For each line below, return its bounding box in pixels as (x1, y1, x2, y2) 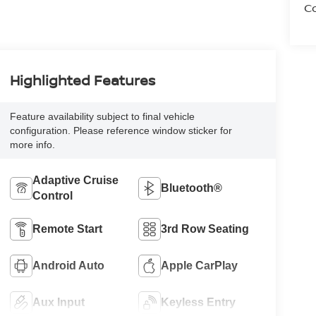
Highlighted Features (9, 71, 155, 90)
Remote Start (32, 223, 102, 236)
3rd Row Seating (161, 223, 250, 236)
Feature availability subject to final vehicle (9, 111, 195, 123)
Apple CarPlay (161, 260, 238, 272)
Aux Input (32, 296, 85, 309)
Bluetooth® (161, 182, 223, 195)
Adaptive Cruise (32, 174, 119, 187)
